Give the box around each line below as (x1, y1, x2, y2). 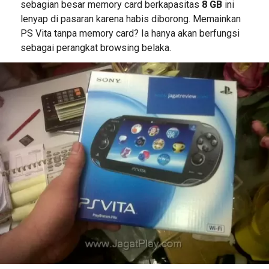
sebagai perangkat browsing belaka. (20, 42, 171, 54)
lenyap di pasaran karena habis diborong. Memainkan (20, 13, 241, 25)
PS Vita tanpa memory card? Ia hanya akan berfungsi (20, 28, 240, 40)
